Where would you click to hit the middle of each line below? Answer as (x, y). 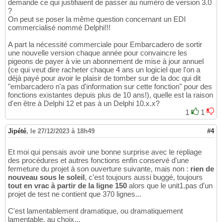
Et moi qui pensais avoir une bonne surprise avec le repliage (105, 152)
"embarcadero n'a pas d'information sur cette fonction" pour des (110, 87)
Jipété (17, 131)
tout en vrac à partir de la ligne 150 (67, 186)
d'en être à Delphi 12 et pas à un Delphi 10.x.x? (84, 104)
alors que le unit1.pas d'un (170, 186)
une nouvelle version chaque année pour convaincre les (98, 53)
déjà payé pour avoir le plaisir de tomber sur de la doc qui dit (104, 78)
